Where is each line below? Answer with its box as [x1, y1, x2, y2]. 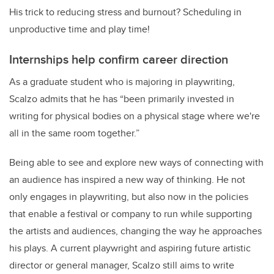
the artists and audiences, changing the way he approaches [9, 224, 262, 239]
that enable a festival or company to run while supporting [9, 207, 252, 221]
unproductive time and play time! [9, 22, 150, 37]
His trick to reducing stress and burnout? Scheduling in [9, 5, 242, 20]
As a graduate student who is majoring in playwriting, [9, 75, 235, 89]
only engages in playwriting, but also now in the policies [9, 190, 248, 204]
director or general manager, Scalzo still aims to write [9, 258, 234, 273]
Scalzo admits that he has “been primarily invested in [9, 92, 234, 106]
